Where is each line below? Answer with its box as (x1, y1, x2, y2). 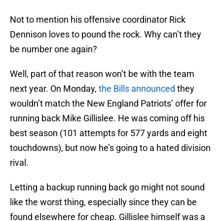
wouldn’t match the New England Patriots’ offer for (10, 98, 207, 109)
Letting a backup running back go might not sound (10, 182, 205, 193)
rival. (10, 157, 29, 168)
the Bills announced (99, 83, 175, 94)
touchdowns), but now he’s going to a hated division (10, 143, 211, 153)
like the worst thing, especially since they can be (10, 197, 197, 208)
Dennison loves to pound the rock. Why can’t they (10, 29, 201, 40)
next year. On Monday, (10, 83, 99, 94)
